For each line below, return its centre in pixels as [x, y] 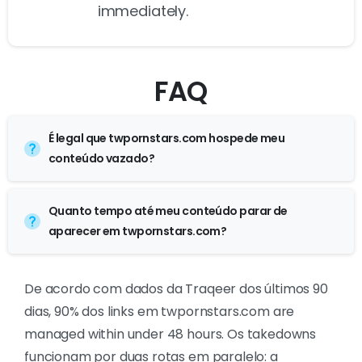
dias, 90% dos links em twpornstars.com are [160, 312]
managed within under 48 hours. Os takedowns [170, 335]
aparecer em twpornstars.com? [138, 232]
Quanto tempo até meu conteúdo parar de [168, 211]
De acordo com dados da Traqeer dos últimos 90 [176, 289]
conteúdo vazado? [102, 159]
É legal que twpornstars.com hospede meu [167, 139]
